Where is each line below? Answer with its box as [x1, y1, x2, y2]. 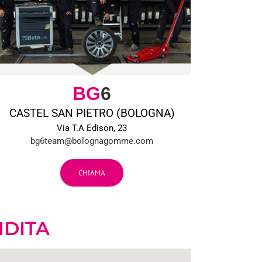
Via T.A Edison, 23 [57, 122, 127, 133]
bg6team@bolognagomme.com [30, 135, 154, 146]
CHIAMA [78, 167, 106, 177]
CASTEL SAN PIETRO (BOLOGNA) [9, 106, 175, 120]
